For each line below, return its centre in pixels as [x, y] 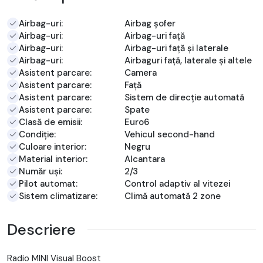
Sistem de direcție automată [184, 97]
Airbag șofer [150, 23]
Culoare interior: [53, 146]
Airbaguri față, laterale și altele [188, 60]
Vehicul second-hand [170, 134]
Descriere [41, 229]
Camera [141, 73]
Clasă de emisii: [50, 122]
